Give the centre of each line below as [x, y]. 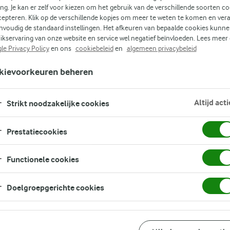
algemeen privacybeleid [161, 48]
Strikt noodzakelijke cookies [58, 104]
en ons [61, 48]
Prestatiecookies [37, 131]
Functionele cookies [43, 160]
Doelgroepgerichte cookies [55, 188]
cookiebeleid [94, 48]
